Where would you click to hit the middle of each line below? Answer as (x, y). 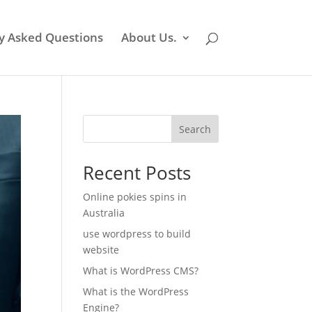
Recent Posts (137, 173)
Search (195, 129)
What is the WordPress (136, 291)
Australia (104, 213)
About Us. (149, 37)
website (101, 250)
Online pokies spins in (135, 197)
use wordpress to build (137, 234)
